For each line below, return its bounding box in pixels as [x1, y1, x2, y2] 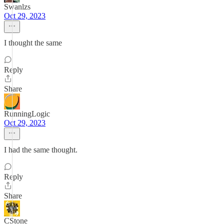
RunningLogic [4, 109, 50, 118]
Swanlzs [4, 2, 30, 11]
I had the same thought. [4, 145, 77, 154]
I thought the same [4, 38, 62, 47]
